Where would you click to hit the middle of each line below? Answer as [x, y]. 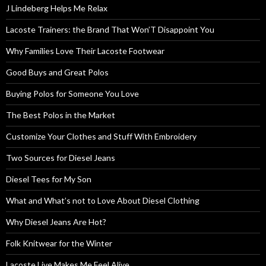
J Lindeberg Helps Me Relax [57, 8]
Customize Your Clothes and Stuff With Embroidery [101, 136]
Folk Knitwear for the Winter [59, 243]
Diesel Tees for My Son [49, 179]
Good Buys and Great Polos [57, 72]
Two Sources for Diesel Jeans [61, 157]
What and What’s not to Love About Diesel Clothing [103, 200]
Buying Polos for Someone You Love [72, 93]
